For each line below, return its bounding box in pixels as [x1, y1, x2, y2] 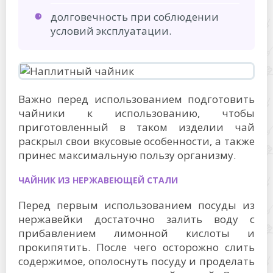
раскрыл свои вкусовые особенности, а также [18, 133, 255, 148]
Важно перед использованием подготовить [18, 91, 255, 106]
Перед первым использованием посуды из [18, 197, 255, 212]
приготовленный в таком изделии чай [18, 119, 255, 134]
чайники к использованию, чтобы [18, 105, 255, 120]
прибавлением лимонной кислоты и [18, 225, 255, 240]
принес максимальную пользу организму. [18, 147, 236, 162]
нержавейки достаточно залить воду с [18, 211, 255, 226]
